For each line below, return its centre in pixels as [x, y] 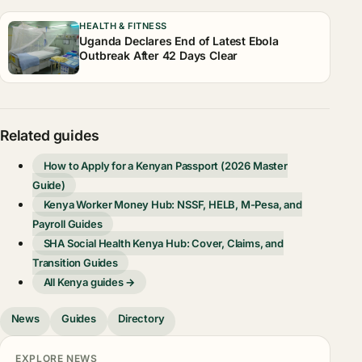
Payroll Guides [67, 224]
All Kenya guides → [89, 282]
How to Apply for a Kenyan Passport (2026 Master [165, 166]
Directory [141, 319]
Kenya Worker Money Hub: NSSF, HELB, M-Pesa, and [173, 205]
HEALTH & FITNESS [123, 25]
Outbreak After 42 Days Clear [159, 55]
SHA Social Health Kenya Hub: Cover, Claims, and [163, 244]
